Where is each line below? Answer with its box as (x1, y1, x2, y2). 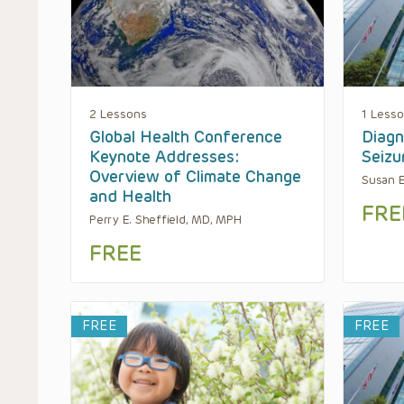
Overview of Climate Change (89, 166, 301, 187)
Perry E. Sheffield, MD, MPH (89, 212, 242, 226)
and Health (89, 186, 171, 207)
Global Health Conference (89, 126, 282, 147)
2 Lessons (89, 106, 147, 121)
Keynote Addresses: (89, 146, 239, 167)
